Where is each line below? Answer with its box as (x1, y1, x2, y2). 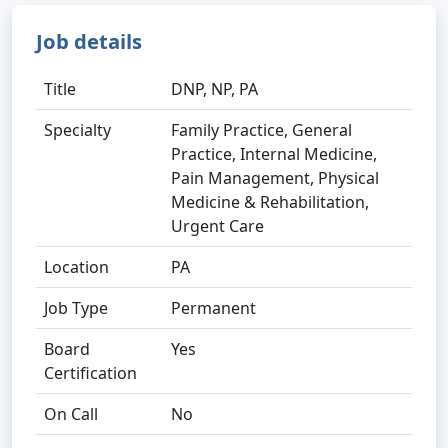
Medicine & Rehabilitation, (171, 191, 369, 213)
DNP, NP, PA (171, 78, 258, 100)
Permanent (171, 297, 256, 319)
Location (44, 256, 109, 278)
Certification (44, 362, 137, 384)
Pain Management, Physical (171, 167, 379, 189)
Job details (36, 27, 142, 55)
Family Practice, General (171, 119, 352, 141)
